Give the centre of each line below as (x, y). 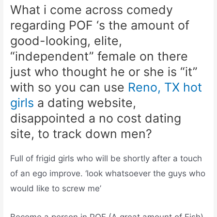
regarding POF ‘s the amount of (100, 25)
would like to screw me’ (56, 189)
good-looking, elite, (66, 41)
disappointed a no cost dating (96, 118)
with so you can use (69, 87)
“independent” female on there (99, 56)
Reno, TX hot (165, 87)
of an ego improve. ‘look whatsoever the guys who (108, 174)
